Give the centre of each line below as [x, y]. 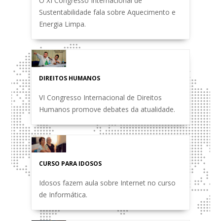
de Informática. [63, 195]
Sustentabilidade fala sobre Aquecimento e [107, 12]
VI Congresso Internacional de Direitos [100, 97]
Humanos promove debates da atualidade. [107, 109]
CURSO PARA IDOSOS [70, 164]
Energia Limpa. [62, 24]
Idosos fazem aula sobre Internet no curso [107, 183]
